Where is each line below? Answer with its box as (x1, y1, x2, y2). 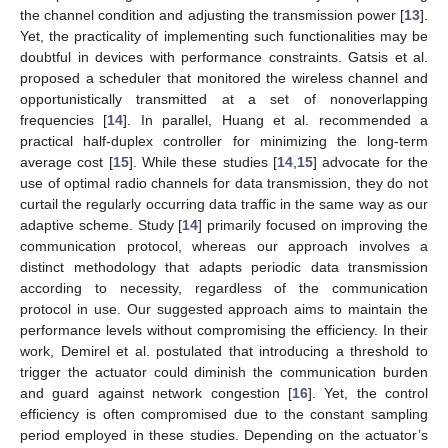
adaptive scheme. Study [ (20, 216, 183, 233)
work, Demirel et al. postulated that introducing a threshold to (20, 342, 428, 359)
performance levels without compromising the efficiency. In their (20, 321, 428, 338)
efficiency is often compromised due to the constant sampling (20, 405, 428, 422)
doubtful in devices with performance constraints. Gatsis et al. (20, 48, 428, 65)
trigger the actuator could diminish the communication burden (20, 363, 428, 380)
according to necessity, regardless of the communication (20, 279, 428, 296)
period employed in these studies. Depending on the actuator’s (20, 426, 428, 443)
